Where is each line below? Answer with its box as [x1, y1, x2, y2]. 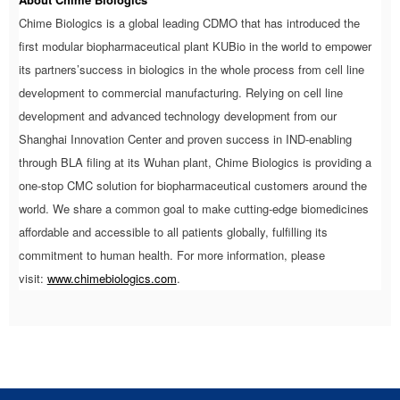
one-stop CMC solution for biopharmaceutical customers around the [18, 176, 367, 194]
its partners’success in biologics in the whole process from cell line [18, 60, 364, 78]
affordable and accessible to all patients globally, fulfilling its [18, 222, 328, 240]
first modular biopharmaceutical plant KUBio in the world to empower [18, 37, 371, 54]
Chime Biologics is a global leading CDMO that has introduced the [18, 13, 360, 31]
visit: [18, 269, 47, 287]
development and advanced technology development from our [18, 106, 337, 124]
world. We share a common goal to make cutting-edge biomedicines [18, 199, 369, 217]
